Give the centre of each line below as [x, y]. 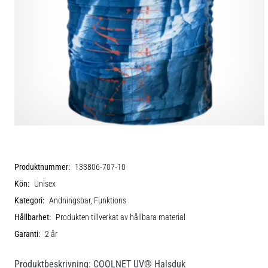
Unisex [45, 184]
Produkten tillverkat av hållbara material [121, 217]
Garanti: [27, 234]
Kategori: [29, 200]
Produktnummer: [42, 167]
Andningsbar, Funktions [88, 200]
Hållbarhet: [33, 217]
